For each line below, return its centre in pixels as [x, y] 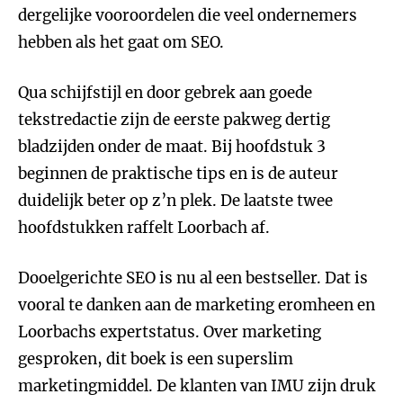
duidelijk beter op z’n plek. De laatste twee [175, 201]
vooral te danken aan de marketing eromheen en [197, 305]
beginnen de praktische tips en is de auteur [178, 174]
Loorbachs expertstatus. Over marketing [170, 332]
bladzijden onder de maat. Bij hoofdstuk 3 [172, 147]
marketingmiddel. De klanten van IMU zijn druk [197, 386]
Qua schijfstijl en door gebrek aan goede [165, 93]
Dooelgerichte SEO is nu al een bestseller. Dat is [193, 278]
